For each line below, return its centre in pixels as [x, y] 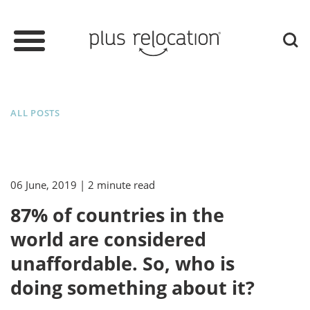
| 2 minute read [117, 185]
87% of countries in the [117, 215]
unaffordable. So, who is [122, 264]
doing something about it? [133, 288]
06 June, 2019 [44, 185]
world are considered [108, 239]
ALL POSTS [36, 113]
